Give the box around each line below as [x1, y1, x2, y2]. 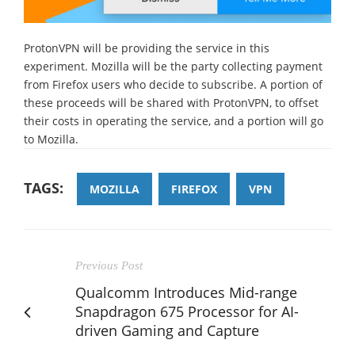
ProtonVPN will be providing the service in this [24, 40, 269, 55]
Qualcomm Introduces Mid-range [75, 282, 297, 302]
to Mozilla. [24, 131, 78, 147]
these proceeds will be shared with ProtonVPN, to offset [24, 94, 319, 110]
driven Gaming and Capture [75, 320, 259, 340]
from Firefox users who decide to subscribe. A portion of [24, 76, 323, 92]
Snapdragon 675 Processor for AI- [75, 301, 299, 321]
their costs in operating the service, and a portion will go [24, 113, 323, 128]
